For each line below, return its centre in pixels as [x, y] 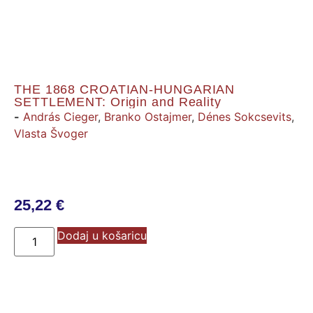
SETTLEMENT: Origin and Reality [118, 102]
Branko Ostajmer [148, 116]
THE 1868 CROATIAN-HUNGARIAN [125, 89]
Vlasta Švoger [51, 133]
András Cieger [60, 116]
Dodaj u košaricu [102, 235]
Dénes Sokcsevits [245, 116]
